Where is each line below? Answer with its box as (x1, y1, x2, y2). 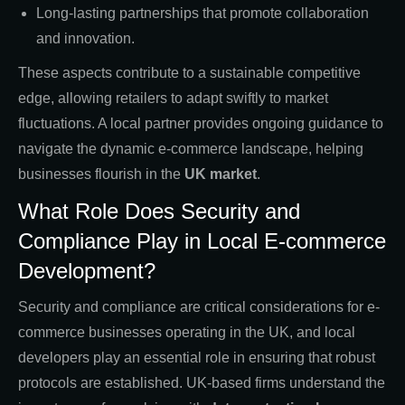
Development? (18, 258, 155, 283)
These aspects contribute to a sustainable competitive (18, 64, 361, 80)
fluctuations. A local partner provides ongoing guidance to (18, 115, 383, 131)
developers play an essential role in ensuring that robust (18, 349, 375, 365)
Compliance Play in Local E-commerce (18, 228, 386, 253)
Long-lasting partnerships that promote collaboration (36, 5, 369, 21)
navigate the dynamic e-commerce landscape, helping (18, 140, 363, 156)
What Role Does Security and (18, 198, 300, 223)
